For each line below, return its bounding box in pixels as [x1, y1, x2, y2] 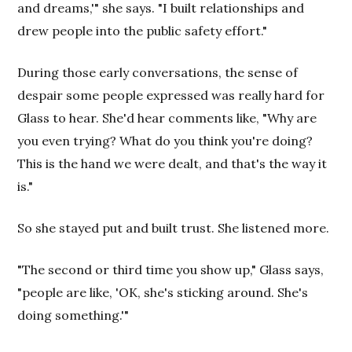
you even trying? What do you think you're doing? [17, 132, 313, 148]
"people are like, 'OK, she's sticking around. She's [17, 284, 309, 300]
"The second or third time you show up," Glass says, [17, 261, 324, 277]
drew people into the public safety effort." [17, 22, 268, 38]
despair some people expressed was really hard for [17, 86, 325, 103]
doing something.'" [17, 306, 130, 323]
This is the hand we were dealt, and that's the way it [17, 155, 328, 171]
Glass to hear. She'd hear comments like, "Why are [17, 109, 317, 126]
